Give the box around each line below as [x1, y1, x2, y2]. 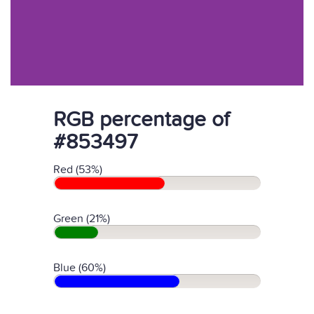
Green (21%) [53, 212, 110, 226]
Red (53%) [53, 163, 102, 177]
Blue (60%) [53, 261, 106, 275]
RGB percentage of [53, 107, 229, 132]
